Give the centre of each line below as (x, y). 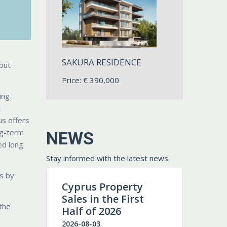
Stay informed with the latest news (107, 158)
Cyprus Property (102, 186)
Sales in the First (103, 199)
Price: (72, 80)
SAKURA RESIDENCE (102, 62)
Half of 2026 (91, 211)
